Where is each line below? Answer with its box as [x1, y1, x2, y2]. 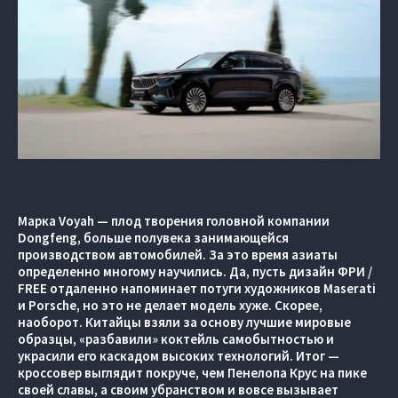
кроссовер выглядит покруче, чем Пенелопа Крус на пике [18, 364, 367, 381]
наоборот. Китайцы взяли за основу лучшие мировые [18, 314, 351, 330]
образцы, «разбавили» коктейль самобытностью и [18, 330, 334, 347]
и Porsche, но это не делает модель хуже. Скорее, [18, 297, 322, 314]
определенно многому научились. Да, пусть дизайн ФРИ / [18, 263, 372, 280]
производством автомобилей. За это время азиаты [18, 246, 338, 263]
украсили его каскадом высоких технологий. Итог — [18, 347, 339, 364]
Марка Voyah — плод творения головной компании [18, 212, 330, 229]
